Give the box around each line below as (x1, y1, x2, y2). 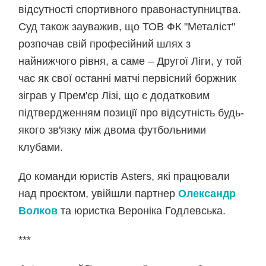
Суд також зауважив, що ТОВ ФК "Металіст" (18, 21, 236, 33)
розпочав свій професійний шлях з (18, 38, 191, 50)
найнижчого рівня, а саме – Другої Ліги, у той (18, 55, 242, 67)
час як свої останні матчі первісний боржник (18, 72, 237, 84)
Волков (18, 205, 58, 217)
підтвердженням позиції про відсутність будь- (18, 107, 245, 119)
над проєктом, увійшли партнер (18, 188, 179, 199)
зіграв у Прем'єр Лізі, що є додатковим (18, 90, 210, 102)
